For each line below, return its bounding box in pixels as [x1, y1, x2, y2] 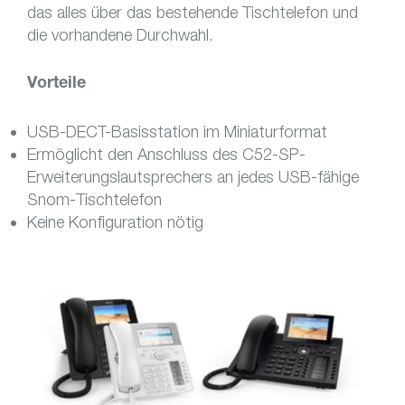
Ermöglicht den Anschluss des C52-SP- [27, 145, 306, 164]
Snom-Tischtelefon [27, 190, 162, 209]
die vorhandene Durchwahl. [27, 25, 213, 44]
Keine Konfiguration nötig [27, 212, 203, 231]
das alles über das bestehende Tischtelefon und [27, 3, 358, 22]
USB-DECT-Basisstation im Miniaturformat [27, 122, 327, 141]
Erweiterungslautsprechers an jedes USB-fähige [27, 167, 359, 186]
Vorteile [27, 76, 86, 92]
